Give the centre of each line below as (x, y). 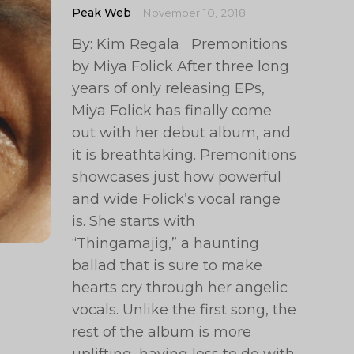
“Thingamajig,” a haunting (166, 243)
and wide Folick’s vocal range (177, 199)
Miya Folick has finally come (172, 111)
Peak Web (102, 13)
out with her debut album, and (182, 133)
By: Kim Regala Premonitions (180, 44)
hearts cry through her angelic (180, 288)
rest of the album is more (162, 332)
